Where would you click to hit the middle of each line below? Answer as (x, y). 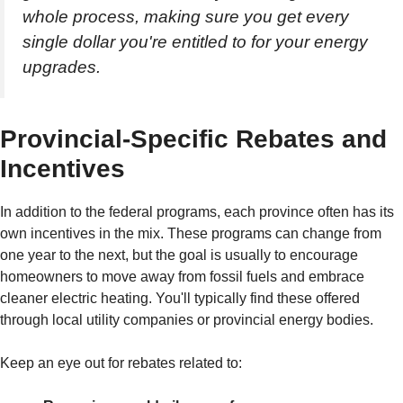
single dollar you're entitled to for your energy (195, 42)
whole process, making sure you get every (186, 17)
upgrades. (62, 67)
